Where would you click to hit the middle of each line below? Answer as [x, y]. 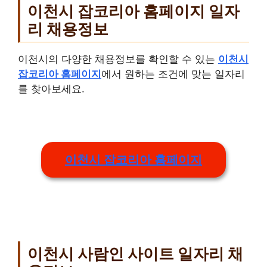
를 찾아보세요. [51, 89]
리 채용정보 [68, 29]
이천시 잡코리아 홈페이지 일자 [133, 11]
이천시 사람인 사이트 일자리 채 [135, 254]
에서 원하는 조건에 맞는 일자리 [173, 74]
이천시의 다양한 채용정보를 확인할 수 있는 [118, 59]
